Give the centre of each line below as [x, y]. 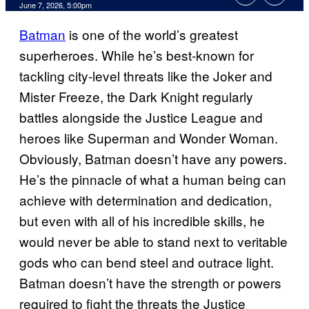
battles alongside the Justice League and [141, 117]
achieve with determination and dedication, [146, 200]
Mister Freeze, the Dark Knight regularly [136, 97]
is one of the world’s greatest [152, 34]
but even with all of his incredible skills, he [142, 221]
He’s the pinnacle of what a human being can [153, 179]
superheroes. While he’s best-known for [137, 55]
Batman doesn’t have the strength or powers [150, 283]
